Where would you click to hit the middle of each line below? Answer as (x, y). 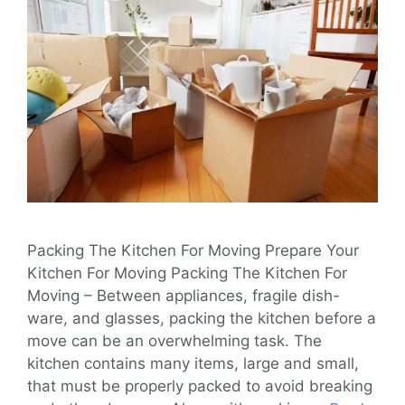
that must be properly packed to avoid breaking (200, 386)
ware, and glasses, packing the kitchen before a (202, 318)
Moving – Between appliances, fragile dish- (184, 295)
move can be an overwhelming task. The (174, 340)
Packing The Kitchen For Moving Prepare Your (193, 250)
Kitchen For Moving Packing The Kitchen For (187, 273)
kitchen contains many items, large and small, (193, 363)
